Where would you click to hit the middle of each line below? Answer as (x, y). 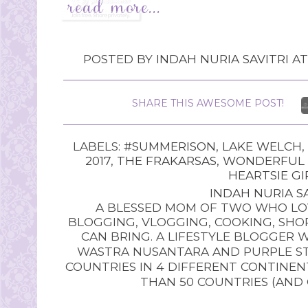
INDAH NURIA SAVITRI (222, 59)
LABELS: (98, 146)
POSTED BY (119, 59)
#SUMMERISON (169, 146)
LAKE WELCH (262, 146)
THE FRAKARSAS (167, 161)
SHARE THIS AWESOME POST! (208, 103)
